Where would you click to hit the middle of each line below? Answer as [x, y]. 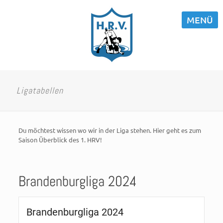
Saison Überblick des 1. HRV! [60, 140]
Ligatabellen [40, 90]
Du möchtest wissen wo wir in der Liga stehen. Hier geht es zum [110, 130]
